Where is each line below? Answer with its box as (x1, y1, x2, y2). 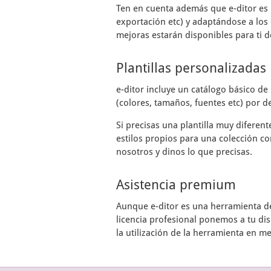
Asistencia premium (116, 177, 236, 192)
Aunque (116, 201, 151, 212)
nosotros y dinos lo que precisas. (116, 146, 252, 157)
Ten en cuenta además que (116, 3, 229, 14)
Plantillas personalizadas (116, 60, 266, 76)
